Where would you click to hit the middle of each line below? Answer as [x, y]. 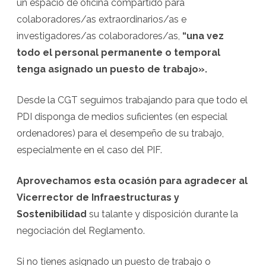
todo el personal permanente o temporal [118, 53]
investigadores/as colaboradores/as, [99, 36]
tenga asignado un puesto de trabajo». [112, 69]
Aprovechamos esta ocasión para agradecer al [132, 181]
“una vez [203, 36]
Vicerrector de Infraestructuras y [98, 197]
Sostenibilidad [52, 214]
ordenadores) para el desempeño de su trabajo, [120, 133]
